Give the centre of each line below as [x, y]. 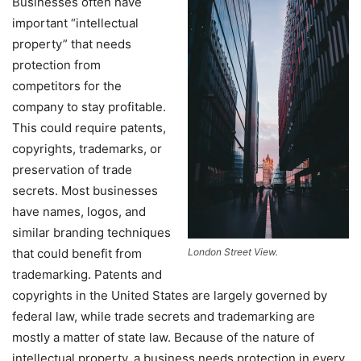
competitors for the [67, 85]
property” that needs [72, 44]
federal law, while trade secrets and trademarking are [164, 316]
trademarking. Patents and [87, 274]
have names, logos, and [79, 211]
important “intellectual [75, 23]
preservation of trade [72, 169]
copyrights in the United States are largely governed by [170, 295]
